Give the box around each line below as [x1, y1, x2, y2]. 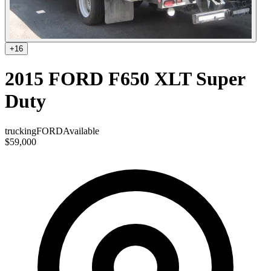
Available [63, 125, 99, 136]
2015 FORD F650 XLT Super [5, 68, 245, 90]
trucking [5, 125, 36, 136]
